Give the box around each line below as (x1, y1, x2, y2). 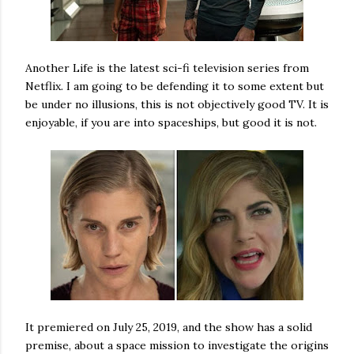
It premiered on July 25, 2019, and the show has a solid (25, 320, 312, 334)
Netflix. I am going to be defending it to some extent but (25, 79, 324, 93)
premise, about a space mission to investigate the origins (25, 338, 329, 352)
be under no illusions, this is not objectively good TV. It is (25, 97, 329, 111)
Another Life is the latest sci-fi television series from (25, 61, 309, 75)
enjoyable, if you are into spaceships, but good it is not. (25, 115, 323, 130)
